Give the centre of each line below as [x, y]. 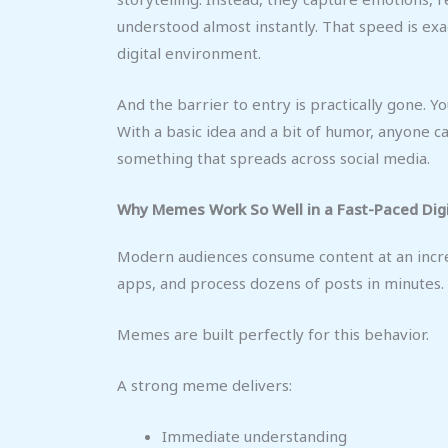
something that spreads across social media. [273, 157]
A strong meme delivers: [204, 384]
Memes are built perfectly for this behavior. [273, 333]
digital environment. [189, 52]
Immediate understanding [254, 435]
